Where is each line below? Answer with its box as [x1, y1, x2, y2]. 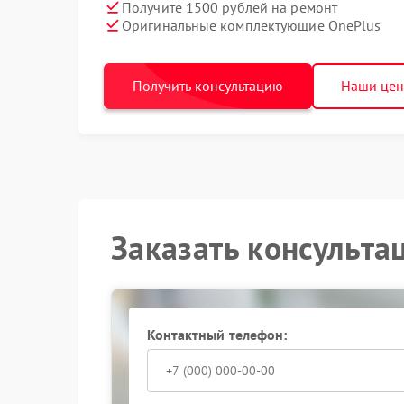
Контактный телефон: [146, 326, 288, 344]
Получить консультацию [133, 77, 283, 95]
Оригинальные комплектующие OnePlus [122, 15, 381, 34]
